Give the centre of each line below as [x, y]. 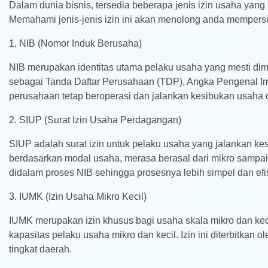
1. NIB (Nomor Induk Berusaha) [75, 43]
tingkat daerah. [40, 249]
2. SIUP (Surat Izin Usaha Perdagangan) [95, 120]
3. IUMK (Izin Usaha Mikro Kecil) [78, 197]
